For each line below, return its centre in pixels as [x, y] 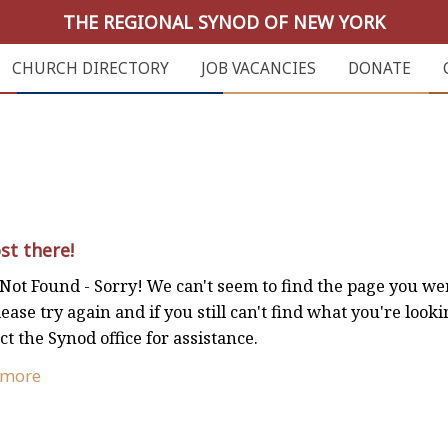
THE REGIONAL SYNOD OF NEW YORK [224, 22]
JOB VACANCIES [258, 68]
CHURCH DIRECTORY [90, 68]
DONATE [379, 68]
